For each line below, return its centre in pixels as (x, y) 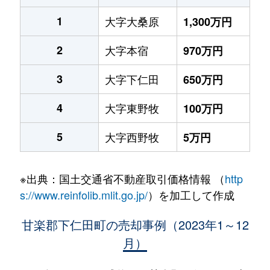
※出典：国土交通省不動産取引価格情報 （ (122, 178)
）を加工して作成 (191, 195)
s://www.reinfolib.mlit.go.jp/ (83, 195)
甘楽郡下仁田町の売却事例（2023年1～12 (135, 224)
